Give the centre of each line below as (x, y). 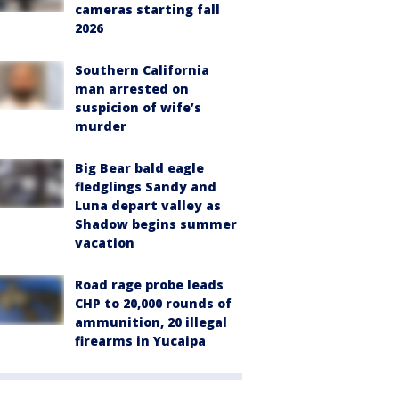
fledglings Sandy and (146, 187)
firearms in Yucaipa (140, 341)
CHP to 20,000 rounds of (153, 303)
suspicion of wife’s (138, 107)
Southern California (142, 70)
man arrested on (132, 89)
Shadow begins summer (156, 224)
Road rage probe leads (149, 285)
